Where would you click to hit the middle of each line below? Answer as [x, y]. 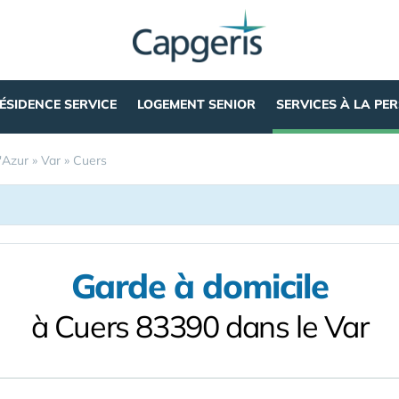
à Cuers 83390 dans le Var [199, 326]
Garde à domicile [199, 286]
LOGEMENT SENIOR [196, 104]
